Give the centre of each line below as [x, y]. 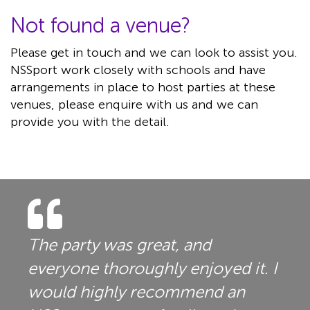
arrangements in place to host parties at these [143, 87]
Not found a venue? [100, 25]
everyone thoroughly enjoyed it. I [153, 268]
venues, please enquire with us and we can [134, 104]
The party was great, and [119, 244]
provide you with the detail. [90, 121]
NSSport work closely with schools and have [138, 70]
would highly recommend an [136, 291]
